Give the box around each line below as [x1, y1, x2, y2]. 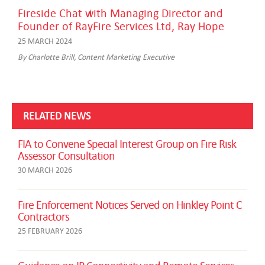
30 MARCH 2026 [18, 164, 72, 174]
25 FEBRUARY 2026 [18, 225, 82, 235]
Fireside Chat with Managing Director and [18, 5, 223, 20]
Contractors [18, 209, 69, 223]
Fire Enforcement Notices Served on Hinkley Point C [18, 197, 242, 211]
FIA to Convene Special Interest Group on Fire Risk [18, 136, 236, 150]
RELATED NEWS [23, 109, 91, 122]
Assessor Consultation [18, 148, 115, 162]
